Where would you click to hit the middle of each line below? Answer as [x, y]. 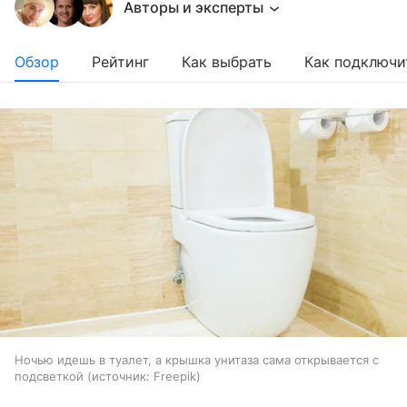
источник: [121, 377]
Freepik [175, 377]
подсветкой [49, 377]
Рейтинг [120, 62]
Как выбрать [227, 62]
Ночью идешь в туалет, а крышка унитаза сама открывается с [197, 360]
